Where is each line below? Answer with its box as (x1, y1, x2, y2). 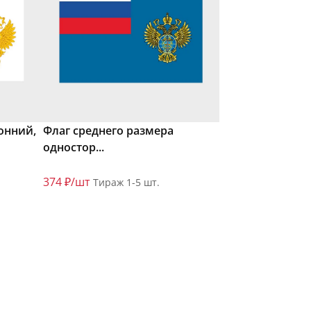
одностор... (43, 140, 104, 155)
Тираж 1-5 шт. (93, 176, 160, 190)
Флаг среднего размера (43, 123, 174, 139)
